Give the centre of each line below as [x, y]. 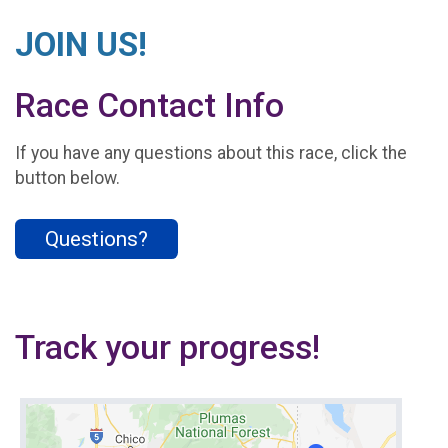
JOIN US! [81, 44]
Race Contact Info [149, 105]
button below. [67, 178]
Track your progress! [167, 347]
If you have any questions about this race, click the [211, 153]
